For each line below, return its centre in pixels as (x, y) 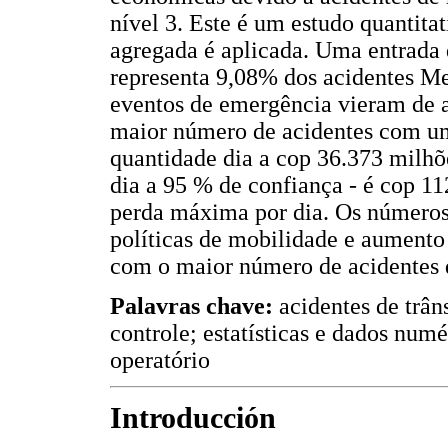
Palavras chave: (191, 305)
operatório (160, 359)
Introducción (193, 418)
